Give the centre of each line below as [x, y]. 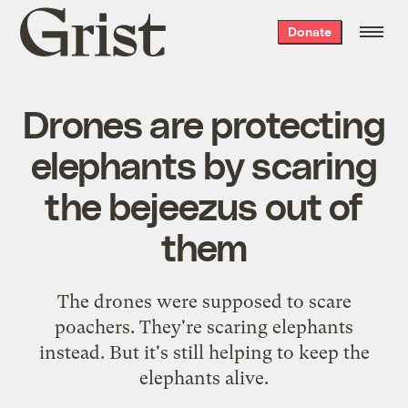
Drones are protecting [204, 122]
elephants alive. [204, 377]
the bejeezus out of [204, 204]
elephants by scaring [204, 163]
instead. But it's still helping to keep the [204, 352]
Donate [309, 31]
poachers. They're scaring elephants [204, 326]
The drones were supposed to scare [204, 301]
